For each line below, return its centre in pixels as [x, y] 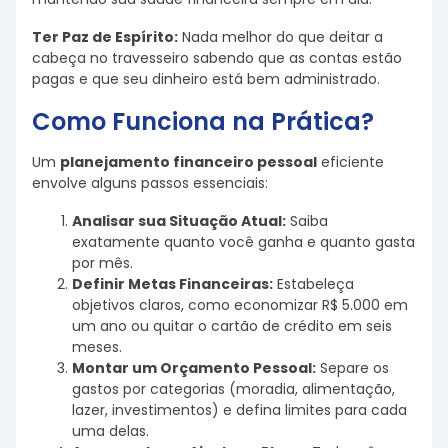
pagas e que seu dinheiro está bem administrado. [206, 79]
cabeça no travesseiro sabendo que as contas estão [217, 58]
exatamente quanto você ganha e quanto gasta [243, 242]
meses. [97, 347]
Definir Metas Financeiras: [172, 284]
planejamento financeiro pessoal [188, 161]
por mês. [102, 263]
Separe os [352, 368]
